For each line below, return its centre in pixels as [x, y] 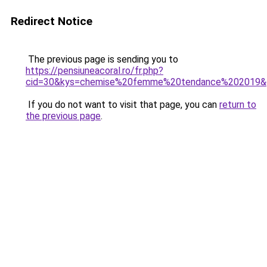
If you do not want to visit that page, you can [122, 105]
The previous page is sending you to [102, 59]
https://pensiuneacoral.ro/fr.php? [94, 71]
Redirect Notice [52, 21]
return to [238, 105]
